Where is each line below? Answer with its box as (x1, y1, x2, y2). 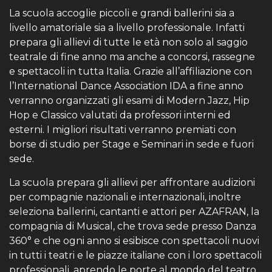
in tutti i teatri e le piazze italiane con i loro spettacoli (9, 250, 262, 261)
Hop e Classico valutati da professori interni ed (9, 109, 231, 121)
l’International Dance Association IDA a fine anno (9, 80, 243, 92)
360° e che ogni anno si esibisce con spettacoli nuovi (9, 235, 259, 246)
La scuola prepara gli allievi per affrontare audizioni (9, 177, 255, 188)
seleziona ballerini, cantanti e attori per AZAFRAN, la (9, 206, 259, 217)
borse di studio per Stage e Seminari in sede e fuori (9, 138, 254, 150)
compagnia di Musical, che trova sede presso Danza (9, 220, 256, 232)
